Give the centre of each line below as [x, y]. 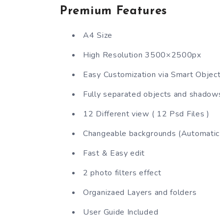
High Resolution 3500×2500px [142, 55]
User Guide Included [121, 212]
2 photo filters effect [122, 173]
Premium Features [114, 12]
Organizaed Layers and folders [140, 192]
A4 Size [98, 35]
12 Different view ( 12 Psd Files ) [146, 114]
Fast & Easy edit [114, 153]
